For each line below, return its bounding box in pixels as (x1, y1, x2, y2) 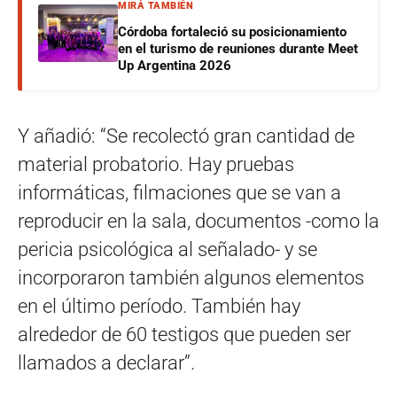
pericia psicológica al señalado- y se (18, 237, 317, 261)
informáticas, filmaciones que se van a (18, 181, 341, 204)
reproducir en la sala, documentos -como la (18, 209, 379, 232)
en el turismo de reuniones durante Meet (118, 40, 358, 57)
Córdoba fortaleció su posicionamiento (118, 23, 346, 40)
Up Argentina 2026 (118, 57, 231, 74)
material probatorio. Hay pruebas (18, 152, 294, 175)
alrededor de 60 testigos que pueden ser (18, 323, 351, 346)
